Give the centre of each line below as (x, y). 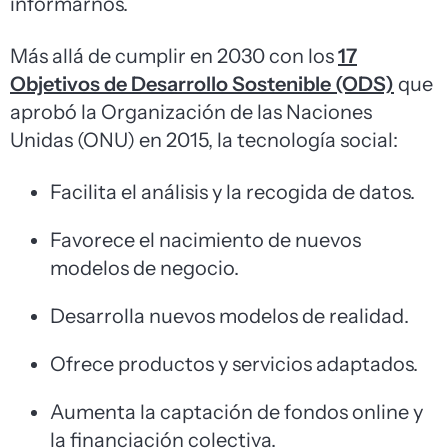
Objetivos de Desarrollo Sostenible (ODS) (202, 84)
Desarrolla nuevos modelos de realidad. (229, 316)
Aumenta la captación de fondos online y (236, 412)
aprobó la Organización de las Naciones (191, 112)
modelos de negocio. (144, 268)
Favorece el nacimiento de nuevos (205, 240)
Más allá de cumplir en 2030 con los (172, 56)
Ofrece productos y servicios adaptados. (234, 364)
